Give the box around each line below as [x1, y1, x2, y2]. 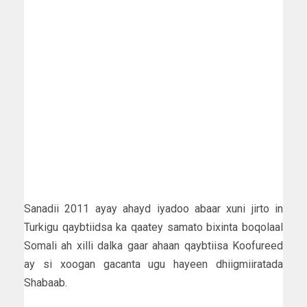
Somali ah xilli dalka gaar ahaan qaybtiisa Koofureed [24, 238, 283, 252]
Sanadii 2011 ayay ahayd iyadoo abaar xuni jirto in [24, 201, 283, 215]
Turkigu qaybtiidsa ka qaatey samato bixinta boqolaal [24, 220, 283, 234]
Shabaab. [24, 275, 67, 289]
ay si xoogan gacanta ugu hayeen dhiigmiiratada [24, 257, 283, 271]
